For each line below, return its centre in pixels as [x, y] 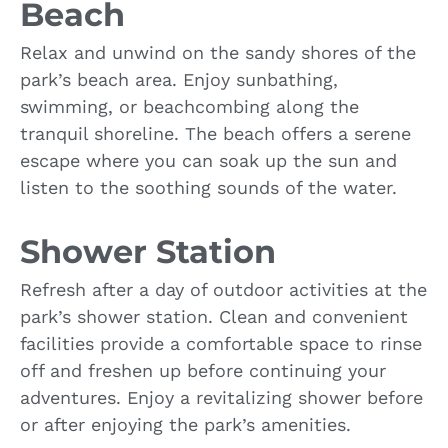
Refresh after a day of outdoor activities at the [223, 289]
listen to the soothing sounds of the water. [208, 187]
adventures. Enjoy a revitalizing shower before [221, 397]
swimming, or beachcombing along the [189, 106]
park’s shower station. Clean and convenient [214, 316]
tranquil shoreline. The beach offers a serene [215, 133]
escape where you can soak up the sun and [208, 160]
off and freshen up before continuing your [203, 370]
